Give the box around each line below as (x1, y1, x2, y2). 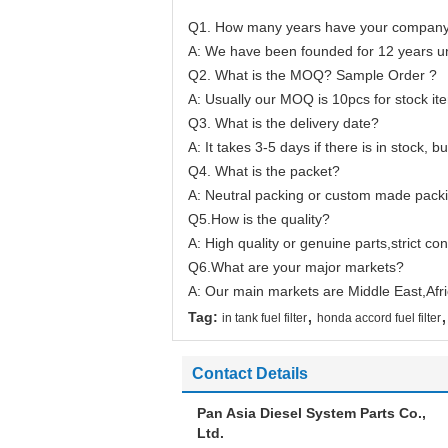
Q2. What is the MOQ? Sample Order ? (188, 67, 437, 83)
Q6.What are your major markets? (188, 259, 404, 275)
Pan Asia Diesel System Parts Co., (197, 405, 426, 421)
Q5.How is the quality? (188, 211, 330, 227)
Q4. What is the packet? (188, 163, 340, 179)
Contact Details (192, 365, 308, 382)
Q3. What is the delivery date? (188, 115, 379, 131)
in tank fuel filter (222, 311, 307, 325)
